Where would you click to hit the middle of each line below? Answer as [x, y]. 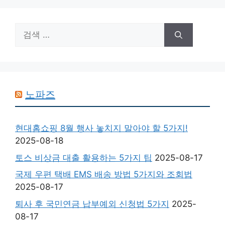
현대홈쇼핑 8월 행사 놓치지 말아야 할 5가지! [101, 128]
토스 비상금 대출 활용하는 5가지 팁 [84, 157]
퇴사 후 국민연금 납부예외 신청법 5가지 [92, 204]
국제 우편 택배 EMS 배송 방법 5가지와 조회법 [104, 175]
